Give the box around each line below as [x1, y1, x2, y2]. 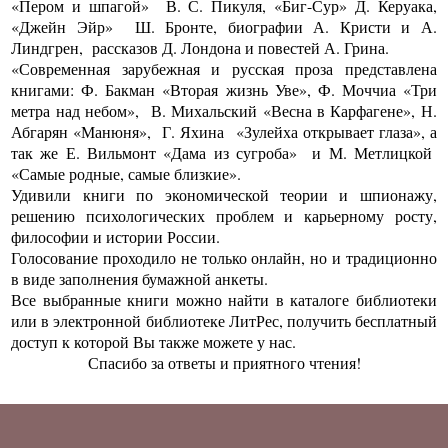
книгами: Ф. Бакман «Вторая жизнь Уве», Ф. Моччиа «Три [11, 79, 437, 101]
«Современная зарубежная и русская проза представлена [11, 58, 437, 80]
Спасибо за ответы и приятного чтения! [87, 352, 361, 374]
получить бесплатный [286, 310, 437, 332]
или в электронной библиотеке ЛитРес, [11, 310, 287, 332]
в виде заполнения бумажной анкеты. [11, 268, 269, 290]
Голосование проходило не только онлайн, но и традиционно [11, 247, 437, 269]
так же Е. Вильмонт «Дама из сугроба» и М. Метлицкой [11, 142, 437, 164]
